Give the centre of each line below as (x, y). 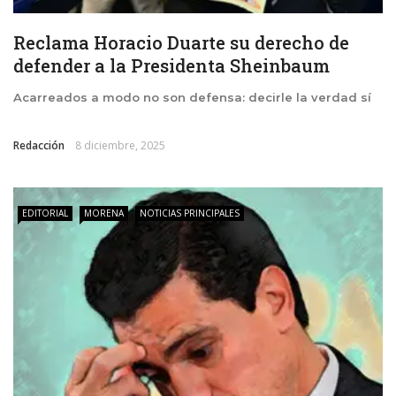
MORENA (104, 213)
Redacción (39, 146)
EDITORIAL (45, 213)
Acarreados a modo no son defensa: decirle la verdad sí (192, 98)
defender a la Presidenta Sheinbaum (171, 66)
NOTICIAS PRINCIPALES (190, 213)
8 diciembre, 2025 (120, 146)
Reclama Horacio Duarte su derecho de (181, 43)
